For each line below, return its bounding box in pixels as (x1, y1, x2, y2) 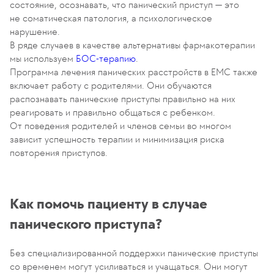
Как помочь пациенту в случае (10, 195, 207, 213)
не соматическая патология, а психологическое (10, 12, 212, 24)
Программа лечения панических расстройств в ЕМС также (10, 66, 257, 78)
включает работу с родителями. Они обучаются (10, 80, 212, 92)
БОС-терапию (76, 53, 136, 65)
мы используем (10, 53, 76, 65)
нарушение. (10, 26, 60, 38)
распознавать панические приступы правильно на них (10, 93, 235, 105)
